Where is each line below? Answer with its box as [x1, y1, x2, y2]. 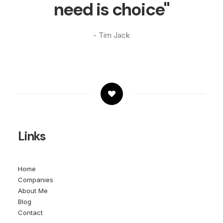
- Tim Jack [93, 30, 130, 40]
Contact [18, 209, 43, 217]
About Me [18, 187, 48, 195]
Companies [18, 176, 53, 184]
